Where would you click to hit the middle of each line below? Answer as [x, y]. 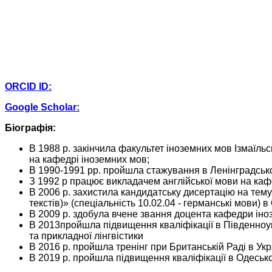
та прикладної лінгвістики [86, 236]
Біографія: [30, 128]
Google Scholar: [42, 107]
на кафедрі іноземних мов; [89, 160]
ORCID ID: [28, 87]
